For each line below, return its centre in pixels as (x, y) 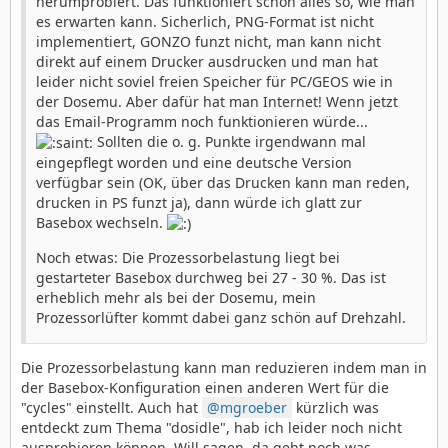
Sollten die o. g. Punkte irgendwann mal (229, 141)
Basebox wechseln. (101, 222)
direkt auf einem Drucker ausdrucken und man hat (207, 61)
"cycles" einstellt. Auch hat (111, 407)
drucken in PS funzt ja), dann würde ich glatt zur (199, 202)
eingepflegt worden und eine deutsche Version (194, 162)
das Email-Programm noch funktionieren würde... (202, 121)
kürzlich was (335, 407)
